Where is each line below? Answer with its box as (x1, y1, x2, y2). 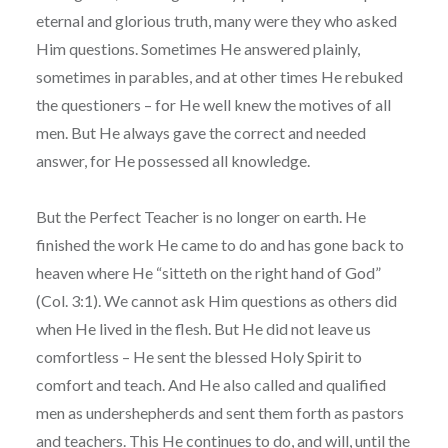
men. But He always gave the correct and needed (35, 122, 366, 142)
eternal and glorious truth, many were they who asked (35, 10, 397, 30)
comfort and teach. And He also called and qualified (35, 374, 386, 394)
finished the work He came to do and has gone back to (35, 234, 404, 254)
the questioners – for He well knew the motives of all (35, 94, 391, 114)
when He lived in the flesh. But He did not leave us (35, 318, 371, 338)
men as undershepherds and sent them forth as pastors (35, 402, 404, 422)
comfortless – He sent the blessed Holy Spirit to (35, 346, 362, 366)
